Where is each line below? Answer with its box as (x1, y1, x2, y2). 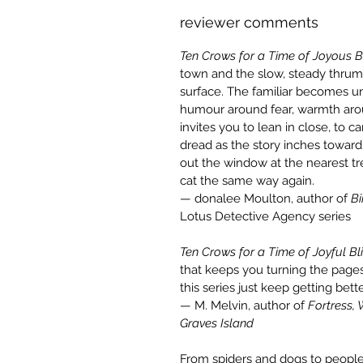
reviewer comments (180, 14, 318, 32)
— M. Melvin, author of (180, 298, 308, 314)
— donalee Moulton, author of (180, 191, 351, 207)
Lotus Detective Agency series (180, 209, 351, 224)
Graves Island (180, 316, 254, 331)
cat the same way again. (180, 173, 314, 189)
